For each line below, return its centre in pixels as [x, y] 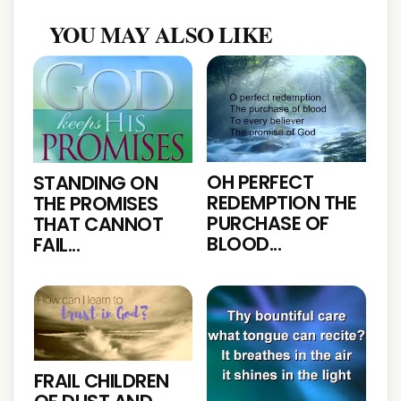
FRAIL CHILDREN [102, 381]
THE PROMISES [96, 203]
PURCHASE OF [268, 224]
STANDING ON [96, 183]
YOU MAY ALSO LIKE [161, 34]
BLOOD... [244, 244]
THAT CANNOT [98, 224]
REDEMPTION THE [282, 203]
